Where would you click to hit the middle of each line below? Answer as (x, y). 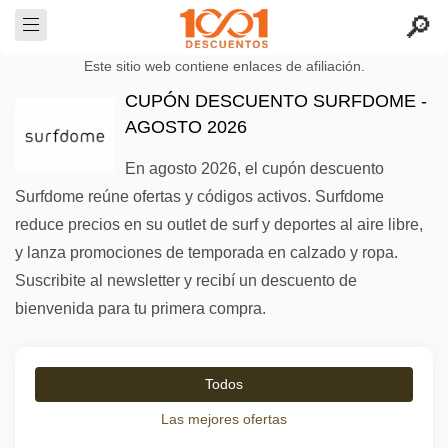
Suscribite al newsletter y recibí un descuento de (186, 280)
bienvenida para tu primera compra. (140, 308)
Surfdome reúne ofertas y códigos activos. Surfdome (199, 196)
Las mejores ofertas (224, 419)
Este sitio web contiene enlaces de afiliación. (224, 66)
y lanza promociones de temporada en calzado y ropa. (206, 252)
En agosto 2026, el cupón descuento (254, 168)
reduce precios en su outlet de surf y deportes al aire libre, (219, 224)
